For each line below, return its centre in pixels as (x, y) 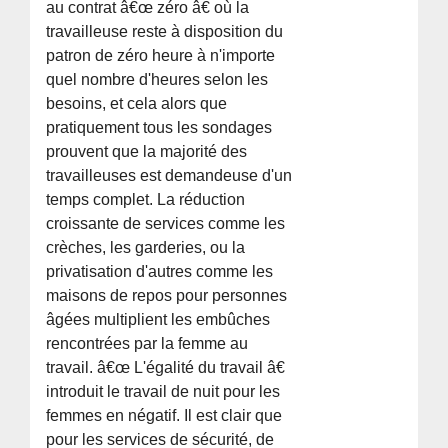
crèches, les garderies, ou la (146, 247)
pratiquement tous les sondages (159, 127)
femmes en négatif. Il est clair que (164, 415)
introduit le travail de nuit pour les (163, 391)
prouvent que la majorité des (147, 151)
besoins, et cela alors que (137, 103)
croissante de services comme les (166, 223)
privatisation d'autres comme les (160, 271)
